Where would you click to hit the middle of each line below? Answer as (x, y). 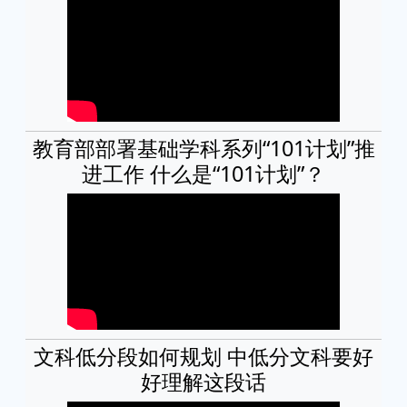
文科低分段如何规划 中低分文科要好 (203, 356)
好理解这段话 (203, 381)
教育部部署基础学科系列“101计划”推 (203, 148)
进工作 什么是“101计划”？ (203, 173)
